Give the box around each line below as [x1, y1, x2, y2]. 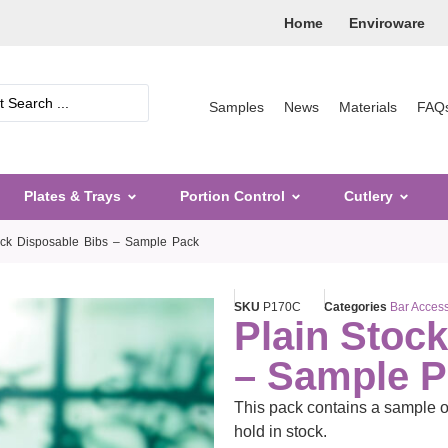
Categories [324, 299, 387, 314]
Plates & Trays [24, 188, 121, 205]
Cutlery [344, 188, 393, 205]
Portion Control [180, 188, 285, 205]
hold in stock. [234, 422, 327, 440]
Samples [209, 98, 264, 115]
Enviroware [349, 15, 425, 31]
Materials [339, 98, 397, 115]
